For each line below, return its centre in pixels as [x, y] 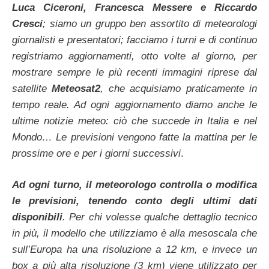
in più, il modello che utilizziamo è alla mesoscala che [134, 234]
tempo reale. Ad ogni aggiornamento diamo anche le [134, 104]
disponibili [37, 217]
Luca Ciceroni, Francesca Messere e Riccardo [134, 7]
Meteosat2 [76, 88]
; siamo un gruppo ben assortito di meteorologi [150, 23]
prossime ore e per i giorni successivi [96, 153]
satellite [32, 88]
